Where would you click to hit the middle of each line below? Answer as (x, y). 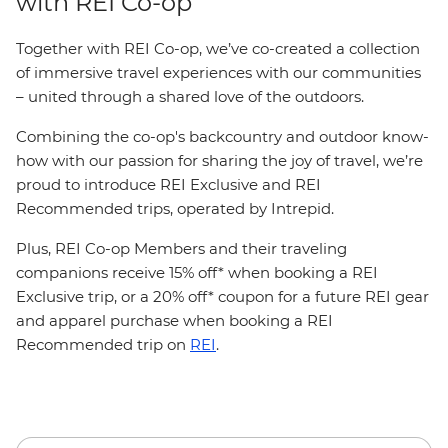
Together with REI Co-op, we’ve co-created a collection (218, 48)
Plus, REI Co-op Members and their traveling (181, 248)
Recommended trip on (103, 344)
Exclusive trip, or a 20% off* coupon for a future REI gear (222, 296)
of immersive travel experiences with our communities (218, 72)
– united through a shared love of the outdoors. (192, 96)
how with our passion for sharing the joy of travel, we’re (219, 160)
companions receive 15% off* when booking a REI (197, 272)
